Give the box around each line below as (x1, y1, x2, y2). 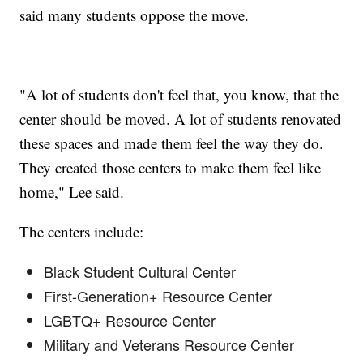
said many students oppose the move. (19, 5, 250, 26)
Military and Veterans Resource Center (44, 334, 297, 356)
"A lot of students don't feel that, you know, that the (19, 84, 340, 105)
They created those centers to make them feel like (19, 157, 322, 178)
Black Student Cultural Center (44, 261, 239, 283)
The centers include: (19, 221, 144, 242)
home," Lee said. (19, 181, 125, 203)
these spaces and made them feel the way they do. (19, 133, 324, 154)
